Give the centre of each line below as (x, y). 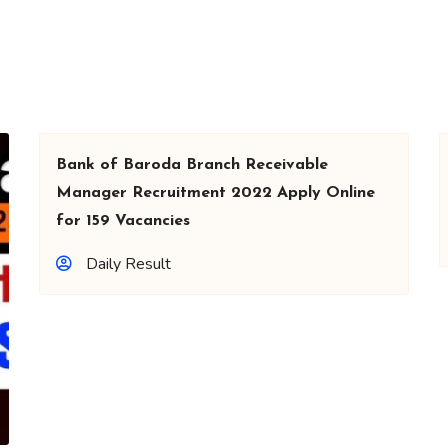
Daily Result (128, 264)
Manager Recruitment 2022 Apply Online (215, 193)
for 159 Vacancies (123, 221)
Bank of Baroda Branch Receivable (192, 165)
